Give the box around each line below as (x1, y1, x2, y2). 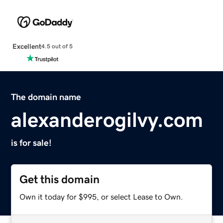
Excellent (12, 42, 41, 50)
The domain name (11, 92, 82, 102)
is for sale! (11, 138, 52, 147)
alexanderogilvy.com (11, 109, 204, 130)
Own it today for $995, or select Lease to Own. (19, 192, 184, 201)
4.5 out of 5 (41, 43, 73, 50)
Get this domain (19, 173, 100, 185)
